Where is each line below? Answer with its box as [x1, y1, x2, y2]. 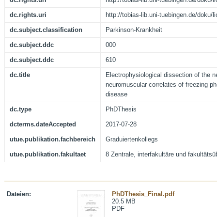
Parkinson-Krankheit [106, 26, 162, 34]
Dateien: [7, 190, 31, 198]
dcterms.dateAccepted [10, 121, 76, 128]
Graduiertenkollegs [106, 136, 158, 143]
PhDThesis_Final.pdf [112, 190, 174, 198]
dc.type [10, 106, 31, 113]
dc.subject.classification [10, 26, 82, 34]
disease [106, 91, 127, 98]
